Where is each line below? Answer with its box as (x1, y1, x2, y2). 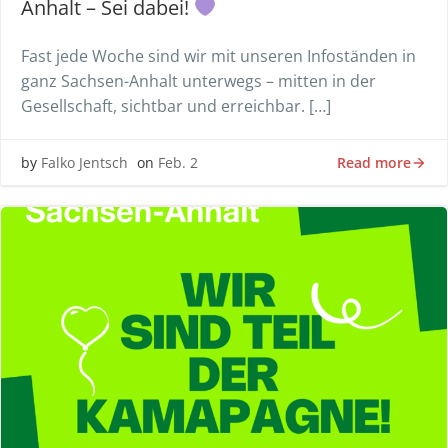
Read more (337, 152, 411, 172)
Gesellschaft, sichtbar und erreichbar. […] (21, 95, 331, 117)
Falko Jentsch (41, 153, 128, 172)
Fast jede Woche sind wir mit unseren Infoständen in (21, 45, 416, 67)
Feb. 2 (158, 153, 198, 172)
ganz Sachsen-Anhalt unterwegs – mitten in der (21, 70, 376, 92)
